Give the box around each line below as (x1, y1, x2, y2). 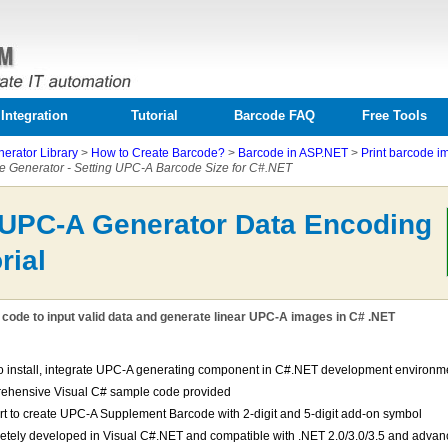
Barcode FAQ (233, 108, 315, 123)
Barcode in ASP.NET (238, 146, 348, 160)
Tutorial (130, 108, 178, 123)
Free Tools (361, 108, 427, 123)
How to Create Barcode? (91, 146, 225, 160)
